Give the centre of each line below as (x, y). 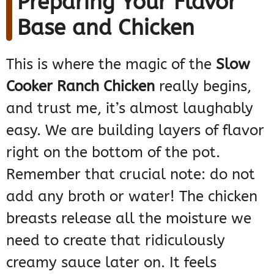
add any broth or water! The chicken (132, 197)
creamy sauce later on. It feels (111, 263)
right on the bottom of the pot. (113, 153)
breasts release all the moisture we (129, 219)
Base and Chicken (106, 28)
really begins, (203, 87)
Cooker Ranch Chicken (80, 87)
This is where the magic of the (111, 65)
